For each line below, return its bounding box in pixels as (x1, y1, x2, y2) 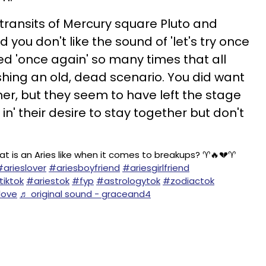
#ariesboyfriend (49, 161, 120, 174)
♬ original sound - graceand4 (20, 188, 151, 200)
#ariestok (26, 175, 69, 187)
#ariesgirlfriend (122, 161, 189, 174)
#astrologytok (96, 175, 160, 187)
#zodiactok (163, 175, 214, 187)
